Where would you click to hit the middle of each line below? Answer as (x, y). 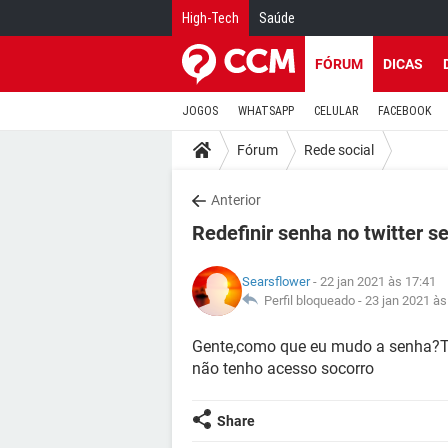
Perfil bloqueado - (311, 300)
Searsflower (276, 281)
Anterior (236, 200)
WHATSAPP (266, 111)
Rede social (339, 149)
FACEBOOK (404, 111)
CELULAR (336, 111)
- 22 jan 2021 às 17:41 (373, 281)
